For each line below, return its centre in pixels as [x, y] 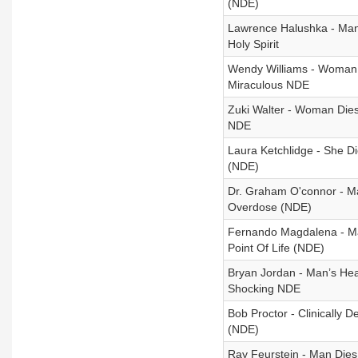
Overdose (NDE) [269, 207]
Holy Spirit [253, 44]
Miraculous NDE [268, 85]
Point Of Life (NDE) [276, 248]
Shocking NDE [264, 288]
